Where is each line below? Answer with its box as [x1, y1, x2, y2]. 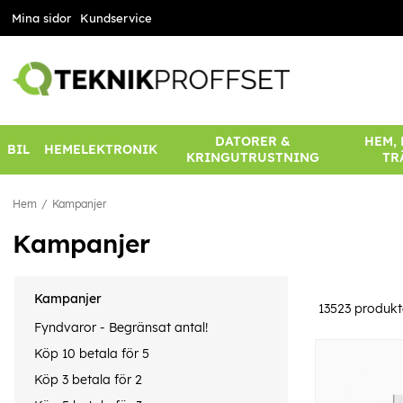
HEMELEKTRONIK [44, 141, 157, 158]
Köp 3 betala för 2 [34, 372, 142, 389]
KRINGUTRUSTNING [185, 149, 319, 166]
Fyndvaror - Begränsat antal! [34, 318, 208, 336]
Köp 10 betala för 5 [34, 345, 149, 362]
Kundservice [79, 11, 152, 25]
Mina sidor [11, 11, 71, 25]
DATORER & [214, 133, 291, 150]
